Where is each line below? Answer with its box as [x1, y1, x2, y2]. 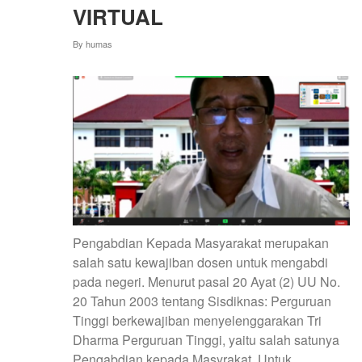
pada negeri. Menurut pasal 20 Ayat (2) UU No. [73, 272, 340, 292]
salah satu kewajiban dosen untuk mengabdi [73, 253, 328, 272]
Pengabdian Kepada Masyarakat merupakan [73, 234, 329, 253]
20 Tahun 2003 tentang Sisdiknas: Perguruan [73, 292, 331, 311]
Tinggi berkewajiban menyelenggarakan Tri [73, 311, 322, 330]
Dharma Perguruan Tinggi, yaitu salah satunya [73, 330, 339, 350]
